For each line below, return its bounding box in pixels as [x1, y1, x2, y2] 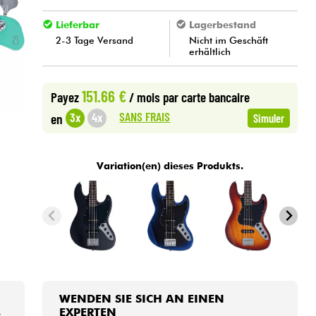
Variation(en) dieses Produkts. [97, 159, 244, 171]
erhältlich [189, 45, 231, 57]
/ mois [126, 88, 163, 105]
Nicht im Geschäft [189, 34, 269, 46]
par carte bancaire [162, 88, 250, 105]
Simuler [253, 110, 284, 125]
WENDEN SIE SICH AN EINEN [59, 291, 225, 305]
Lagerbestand [188, 19, 256, 31]
